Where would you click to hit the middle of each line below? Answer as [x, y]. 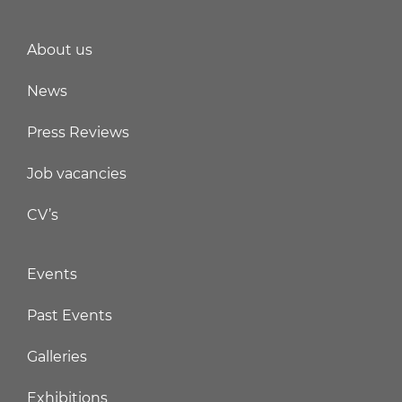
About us [60, 50]
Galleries [57, 357]
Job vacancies [77, 174]
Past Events [70, 316]
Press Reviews [78, 133]
